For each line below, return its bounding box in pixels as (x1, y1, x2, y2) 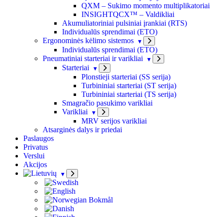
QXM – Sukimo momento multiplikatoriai (81, 1, 210, 10)
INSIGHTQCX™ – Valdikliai (81, 10, 174, 18)
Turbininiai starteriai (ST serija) (81, 81, 176, 90)
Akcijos (23, 160, 47, 169)
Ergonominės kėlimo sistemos (43, 36, 134, 45)
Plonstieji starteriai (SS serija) (81, 72, 170, 81)
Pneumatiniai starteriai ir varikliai (43, 54, 143, 62)
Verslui (23, 151, 45, 160)
